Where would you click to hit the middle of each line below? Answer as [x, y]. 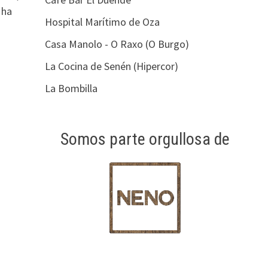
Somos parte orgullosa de [145, 139]
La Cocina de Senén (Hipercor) [111, 66]
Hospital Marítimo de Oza [102, 22]
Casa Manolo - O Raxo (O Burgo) [117, 44]
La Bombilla [71, 88]
